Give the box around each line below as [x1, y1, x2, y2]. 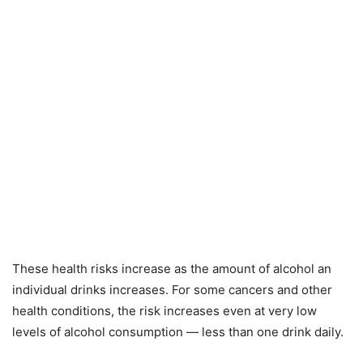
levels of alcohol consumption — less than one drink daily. [12, 324, 344, 340]
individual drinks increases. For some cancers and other [12, 282, 332, 297]
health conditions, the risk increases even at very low [12, 303, 317, 318]
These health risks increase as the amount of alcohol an [12, 261, 331, 276]
